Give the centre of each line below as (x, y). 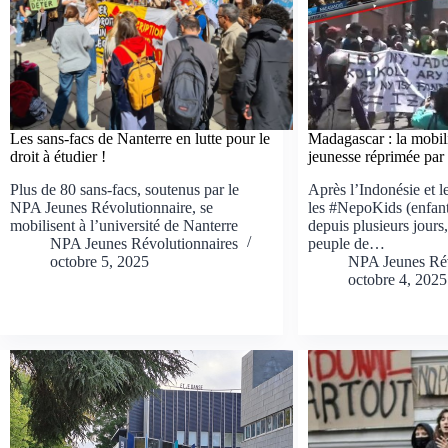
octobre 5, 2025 (99, 261)
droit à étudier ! (58, 156)
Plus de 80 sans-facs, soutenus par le (124, 189)
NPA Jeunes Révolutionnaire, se (111, 207)
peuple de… (346, 243)
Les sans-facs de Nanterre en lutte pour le (140, 138)
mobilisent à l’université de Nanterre (124, 225)
